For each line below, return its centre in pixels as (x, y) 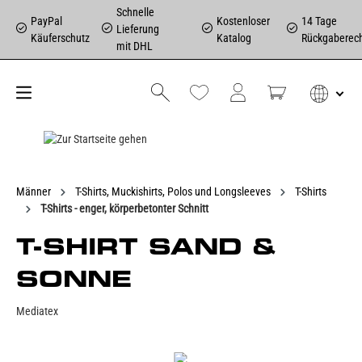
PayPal (46, 21)
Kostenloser (244, 21)
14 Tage (319, 21)
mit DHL (135, 46)
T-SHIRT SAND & (145, 246)
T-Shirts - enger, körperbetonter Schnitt (124, 208)
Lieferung (138, 29)
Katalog (234, 38)
